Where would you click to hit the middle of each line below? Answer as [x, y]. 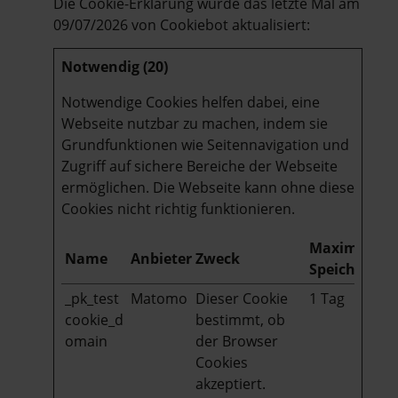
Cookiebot [194, 24]
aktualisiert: [269, 24]
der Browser [237, 341]
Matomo [159, 298]
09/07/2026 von [107, 24]
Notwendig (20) [115, 66]
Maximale [344, 247]
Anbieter [161, 258]
